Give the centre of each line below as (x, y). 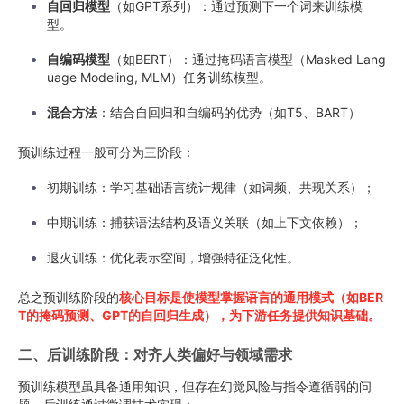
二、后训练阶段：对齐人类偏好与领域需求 (155, 354)
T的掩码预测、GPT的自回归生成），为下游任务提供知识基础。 (199, 315)
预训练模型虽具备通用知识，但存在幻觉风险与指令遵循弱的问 (195, 386)
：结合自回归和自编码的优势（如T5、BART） (229, 112)
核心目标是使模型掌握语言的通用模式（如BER (251, 297)
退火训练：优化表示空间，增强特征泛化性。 (173, 257)
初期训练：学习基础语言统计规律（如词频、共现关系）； (211, 187)
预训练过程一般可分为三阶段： (106, 152)
